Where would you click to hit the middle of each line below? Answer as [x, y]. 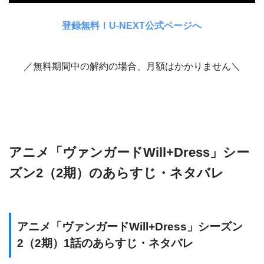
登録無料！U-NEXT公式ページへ [132, 25]
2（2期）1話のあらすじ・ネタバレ [105, 243]
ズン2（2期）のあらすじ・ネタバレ [116, 173]
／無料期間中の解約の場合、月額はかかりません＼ [132, 66]
